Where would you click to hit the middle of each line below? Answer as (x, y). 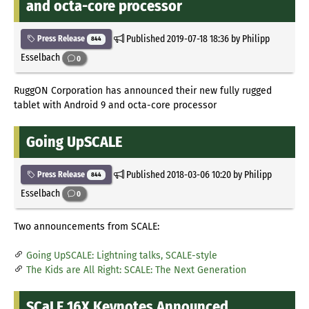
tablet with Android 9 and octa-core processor (115, 106)
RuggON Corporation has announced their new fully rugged (143, 91)
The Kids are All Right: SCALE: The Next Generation (136, 270)
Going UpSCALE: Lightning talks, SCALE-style (122, 255)
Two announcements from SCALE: (87, 226)
